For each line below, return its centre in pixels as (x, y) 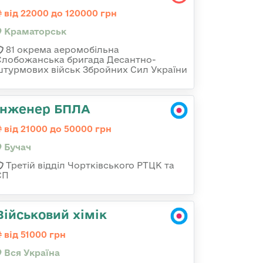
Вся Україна (31, 253)
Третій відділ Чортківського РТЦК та (89, 165)
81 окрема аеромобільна (61, 50)
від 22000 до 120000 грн (59, 13)
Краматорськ (34, 31)
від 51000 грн (34, 235)
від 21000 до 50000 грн (57, 129)
